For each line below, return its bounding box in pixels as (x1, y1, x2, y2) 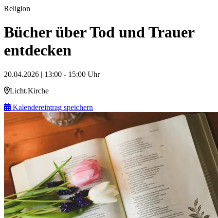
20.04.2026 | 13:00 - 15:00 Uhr (4, 70, 100, 78)
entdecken (4, 41, 72, 59)
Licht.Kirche (10, 86, 49, 95)
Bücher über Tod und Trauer (4, 23, 194, 41)
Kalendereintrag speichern (11, 103, 93, 111)
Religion (4, 4, 30, 13)
